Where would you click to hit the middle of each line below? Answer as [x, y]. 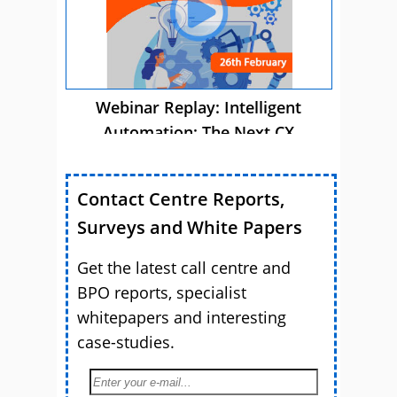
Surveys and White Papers [190, 227]
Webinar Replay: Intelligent [198, 107]
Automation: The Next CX [198, 132]
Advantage [198, 156]
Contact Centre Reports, [181, 198]
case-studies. [126, 342]
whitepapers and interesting [182, 317]
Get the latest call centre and [184, 267]
